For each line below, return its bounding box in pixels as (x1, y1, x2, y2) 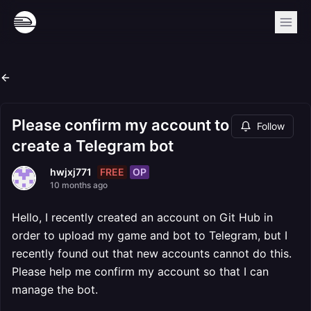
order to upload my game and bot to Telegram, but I (12, 228, 287, 242)
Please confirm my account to (12, 116, 229, 134)
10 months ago (50, 180, 108, 190)
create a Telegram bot (12, 137, 174, 155)
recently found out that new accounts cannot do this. (12, 246, 292, 260)
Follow (257, 120, 285, 132)
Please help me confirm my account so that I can (12, 264, 269, 278)
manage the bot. (12, 283, 98, 296)
